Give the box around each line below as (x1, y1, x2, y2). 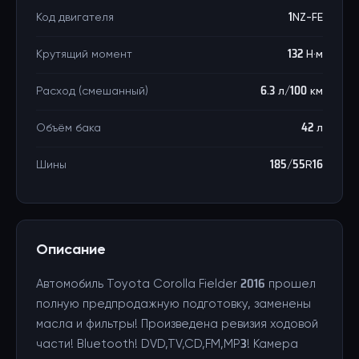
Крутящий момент (36, 49, 132, 60)
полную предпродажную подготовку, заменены (36, 298, 311, 310)
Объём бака (36, 123, 101, 134)
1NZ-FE (288, 12, 323, 23)
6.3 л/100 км (260, 86, 323, 97)
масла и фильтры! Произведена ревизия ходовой (36, 318, 318, 330)
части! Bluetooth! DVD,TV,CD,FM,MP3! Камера (36, 338, 298, 350)
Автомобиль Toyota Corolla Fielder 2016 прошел (36, 278, 316, 290)
